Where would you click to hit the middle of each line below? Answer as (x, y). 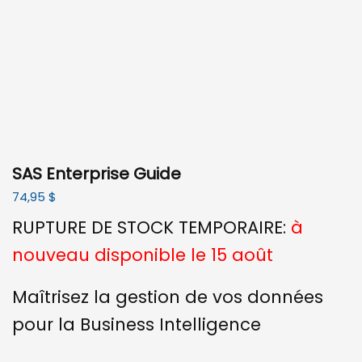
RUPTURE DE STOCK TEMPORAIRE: (152, 228)
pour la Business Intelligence (137, 324)
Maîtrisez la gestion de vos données (168, 297)
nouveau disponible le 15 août (143, 255)
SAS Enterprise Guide (97, 174)
